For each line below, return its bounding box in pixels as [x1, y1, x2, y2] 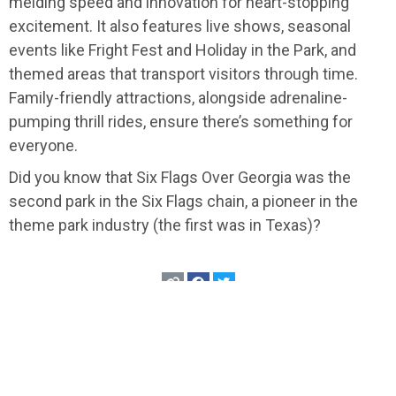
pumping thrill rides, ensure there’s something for [9, 112, 353, 132]
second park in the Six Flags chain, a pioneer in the [9, 192, 358, 211]
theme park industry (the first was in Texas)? [9, 216, 321, 235]
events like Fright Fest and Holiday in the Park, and [9, 41, 356, 60]
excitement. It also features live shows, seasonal [9, 17, 351, 36]
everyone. [9, 136, 78, 156]
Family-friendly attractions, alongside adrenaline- [9, 88, 347, 108]
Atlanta [230, 302, 279, 322]
